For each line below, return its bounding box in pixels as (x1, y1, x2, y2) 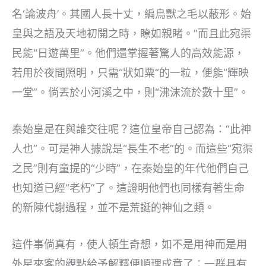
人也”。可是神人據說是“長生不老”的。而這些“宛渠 (12, 142, 253, 156)
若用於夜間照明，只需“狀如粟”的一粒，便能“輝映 (12, 66, 249, 80)
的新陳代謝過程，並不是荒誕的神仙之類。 (12, 201, 215, 214)
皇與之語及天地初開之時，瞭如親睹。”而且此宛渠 (12, 27, 251, 40)
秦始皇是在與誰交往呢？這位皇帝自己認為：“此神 (12, 123, 251, 136)
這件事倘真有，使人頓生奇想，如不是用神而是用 (12, 237, 247, 251)
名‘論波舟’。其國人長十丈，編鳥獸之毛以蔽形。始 (12, 8, 251, 21)
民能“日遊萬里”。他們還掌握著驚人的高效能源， (12, 47, 245, 60)
